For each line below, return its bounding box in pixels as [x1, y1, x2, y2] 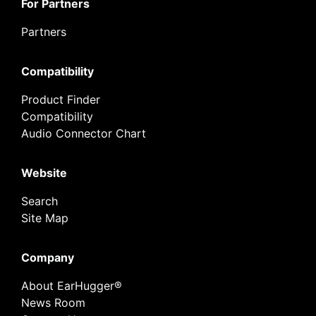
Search [21, 194, 58, 208]
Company [21, 250, 74, 265]
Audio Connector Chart [21, 126, 146, 140]
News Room [21, 296, 85, 310]
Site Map [21, 211, 68, 225]
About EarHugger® [21, 279, 122, 293]
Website [21, 166, 67, 180]
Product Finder [21, 92, 100, 107]
